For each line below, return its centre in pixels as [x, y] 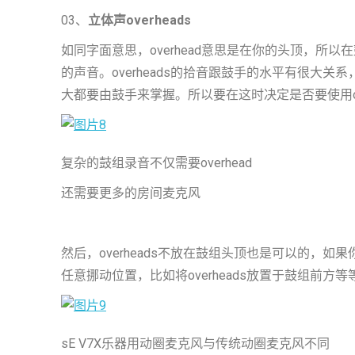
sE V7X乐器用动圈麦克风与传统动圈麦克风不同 [195, 344]
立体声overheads [139, 20]
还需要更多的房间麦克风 [131, 193]
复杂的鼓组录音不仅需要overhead [157, 163]
